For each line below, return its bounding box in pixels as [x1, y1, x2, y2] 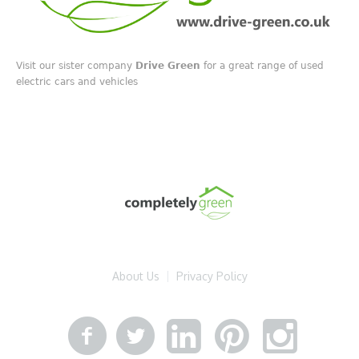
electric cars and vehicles [16, 75, 139, 87]
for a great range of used [200, 59, 325, 71]
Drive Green [135, 59, 201, 71]
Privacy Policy [175, 269, 248, 284]
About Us [111, 269, 159, 284]
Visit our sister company [16, 59, 136, 71]
